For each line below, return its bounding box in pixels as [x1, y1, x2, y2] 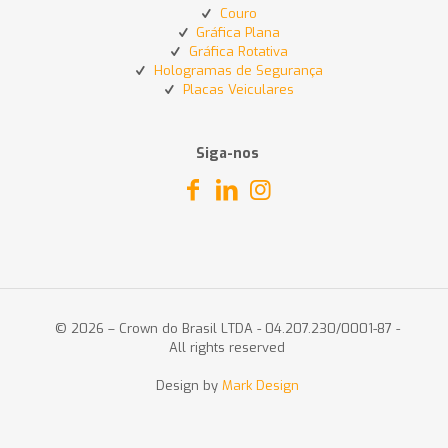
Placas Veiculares [182, 81, 294, 99]
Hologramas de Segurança [153, 62, 323, 80]
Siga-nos [195, 144, 259, 164]
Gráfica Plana [196, 24, 281, 42]
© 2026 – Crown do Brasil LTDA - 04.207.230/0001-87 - [54, 320, 400, 338]
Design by [155, 377, 222, 395]
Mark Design [221, 377, 299, 395]
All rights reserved [169, 339, 285, 357]
